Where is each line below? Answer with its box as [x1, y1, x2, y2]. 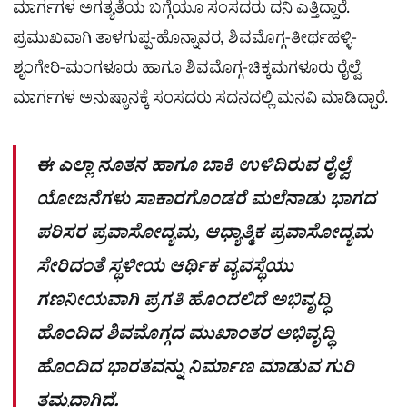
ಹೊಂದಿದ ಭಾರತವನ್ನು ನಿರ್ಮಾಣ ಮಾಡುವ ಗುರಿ [36, 355, 354, 385]
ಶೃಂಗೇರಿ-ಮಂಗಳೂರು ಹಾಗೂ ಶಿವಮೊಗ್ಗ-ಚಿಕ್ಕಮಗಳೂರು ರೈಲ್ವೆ [13, 58, 361, 85]
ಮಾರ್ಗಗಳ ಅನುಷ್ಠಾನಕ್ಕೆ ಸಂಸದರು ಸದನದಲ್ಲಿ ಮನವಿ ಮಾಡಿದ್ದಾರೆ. [13, 88, 392, 115]
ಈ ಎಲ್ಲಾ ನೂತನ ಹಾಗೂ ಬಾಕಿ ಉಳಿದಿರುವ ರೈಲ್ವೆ [36, 154, 350, 184]
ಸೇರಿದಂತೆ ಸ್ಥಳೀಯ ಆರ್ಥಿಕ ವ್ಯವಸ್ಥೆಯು [36, 254, 293, 284]
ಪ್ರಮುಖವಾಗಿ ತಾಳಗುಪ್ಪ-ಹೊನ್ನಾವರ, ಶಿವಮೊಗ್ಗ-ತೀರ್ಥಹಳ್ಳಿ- [13, 28, 357, 55]
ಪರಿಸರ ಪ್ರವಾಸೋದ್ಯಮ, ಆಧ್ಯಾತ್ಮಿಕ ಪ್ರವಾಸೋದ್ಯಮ [36, 221, 373, 251]
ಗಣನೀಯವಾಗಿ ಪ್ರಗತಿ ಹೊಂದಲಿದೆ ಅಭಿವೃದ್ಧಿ [36, 288, 330, 318]
